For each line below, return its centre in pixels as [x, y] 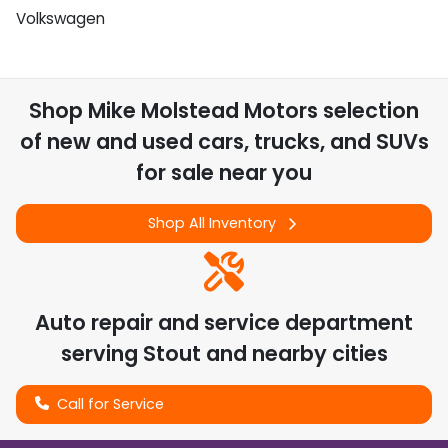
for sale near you [224, 172]
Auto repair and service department [224, 323]
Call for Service [110, 404]
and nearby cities [294, 354]
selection [368, 110]
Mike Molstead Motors [203, 110]
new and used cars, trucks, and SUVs [237, 141]
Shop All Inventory [212, 222]
